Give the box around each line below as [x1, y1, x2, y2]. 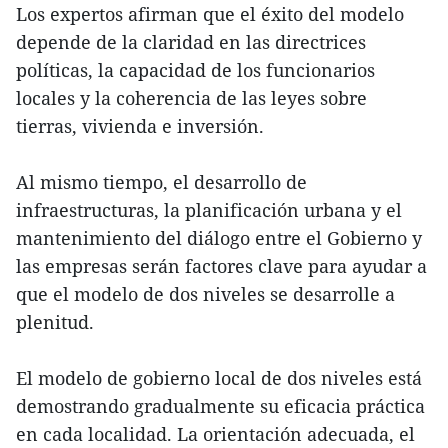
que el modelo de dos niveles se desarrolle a [16, 281, 395, 306]
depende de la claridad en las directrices [16, 29, 366, 54]
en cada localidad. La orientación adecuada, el [16, 421, 415, 446]
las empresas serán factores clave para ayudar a [16, 253, 427, 278]
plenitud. [16, 309, 94, 334]
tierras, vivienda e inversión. [16, 113, 264, 138]
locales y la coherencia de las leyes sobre [16, 85, 367, 110]
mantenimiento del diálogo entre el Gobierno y [16, 225, 422, 250]
